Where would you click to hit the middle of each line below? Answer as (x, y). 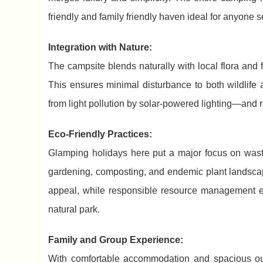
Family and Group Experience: (116, 240)
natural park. (74, 210)
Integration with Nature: (100, 48)
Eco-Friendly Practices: (100, 134)
